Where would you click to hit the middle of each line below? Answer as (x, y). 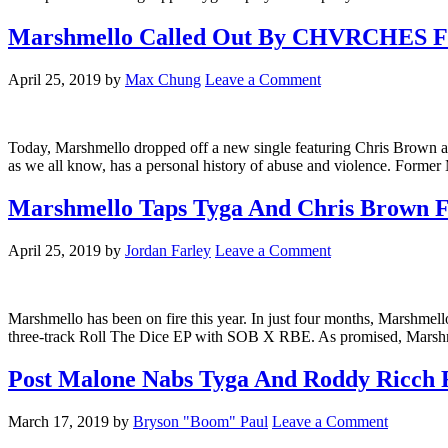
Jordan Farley (168, 250)
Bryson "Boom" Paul (200, 421)
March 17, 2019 (58, 421)
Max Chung (163, 79)
